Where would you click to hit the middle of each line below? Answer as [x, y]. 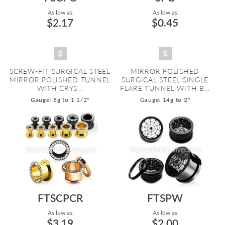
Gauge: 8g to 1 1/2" [60, 100]
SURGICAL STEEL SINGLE [165, 80]
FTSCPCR [60, 198]
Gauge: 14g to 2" [165, 100]
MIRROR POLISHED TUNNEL [60, 80]
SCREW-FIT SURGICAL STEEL [60, 71]
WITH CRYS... [60, 88]
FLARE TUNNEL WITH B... [165, 88]
